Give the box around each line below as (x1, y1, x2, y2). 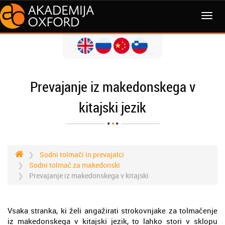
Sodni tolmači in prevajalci (40, 150, 124, 159)
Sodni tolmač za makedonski (29, 160, 120, 170)
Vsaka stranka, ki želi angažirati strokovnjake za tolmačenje (8, 205, 217, 215)
